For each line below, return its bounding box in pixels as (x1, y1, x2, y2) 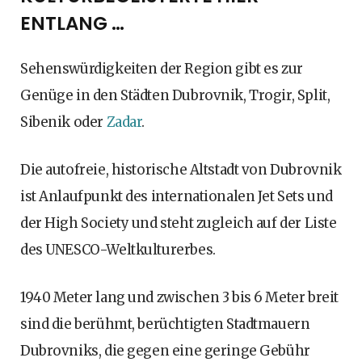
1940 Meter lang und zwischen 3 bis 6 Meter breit (20, 288, 339, 306)
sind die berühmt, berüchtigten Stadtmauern (20, 314, 310, 333)
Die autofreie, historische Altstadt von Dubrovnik (20, 160, 342, 179)
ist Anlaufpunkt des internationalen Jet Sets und (20, 187, 333, 205)
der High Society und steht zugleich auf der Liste (20, 213, 337, 232)
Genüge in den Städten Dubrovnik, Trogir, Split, (20, 86, 330, 104)
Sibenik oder (20, 112, 107, 131)
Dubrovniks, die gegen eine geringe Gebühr (20, 341, 310, 360)
